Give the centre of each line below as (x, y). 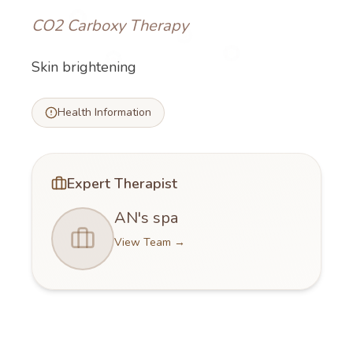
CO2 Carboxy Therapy (110, 26)
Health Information (104, 113)
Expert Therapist (122, 184)
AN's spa (146, 218)
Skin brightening (84, 67)
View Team (143, 243)
